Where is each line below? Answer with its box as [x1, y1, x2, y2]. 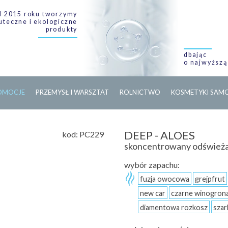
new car [140, 189, 165, 197]
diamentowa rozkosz [140, 203, 208, 212]
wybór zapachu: [124, 160, 180, 169]
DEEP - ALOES [124, 128, 195, 142]
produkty [45, 25, 78, 33]
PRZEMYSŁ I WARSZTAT [36, 88, 109, 96]
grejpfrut [195, 175, 225, 183]
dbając [184, 51, 207, 59]
